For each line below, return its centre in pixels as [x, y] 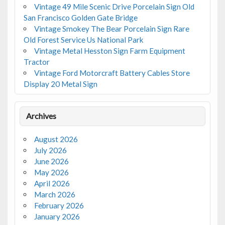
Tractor [36, 62]
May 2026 [51, 173]
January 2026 [57, 217]
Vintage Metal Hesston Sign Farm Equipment [109, 50]
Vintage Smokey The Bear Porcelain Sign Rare [111, 28]
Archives [41, 116]
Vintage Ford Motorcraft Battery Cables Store [112, 73]
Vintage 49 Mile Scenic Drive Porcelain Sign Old [114, 6]
